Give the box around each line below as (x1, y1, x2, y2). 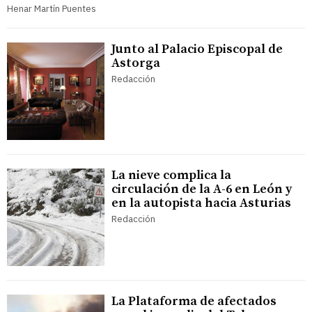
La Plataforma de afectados (111, 293, 276, 310)
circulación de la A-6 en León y (111, 181, 292, 198)
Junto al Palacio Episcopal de (111, 41, 283, 58)
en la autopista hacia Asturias (111, 195, 291, 212)
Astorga (111, 55, 160, 72)
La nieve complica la (111, 167, 231, 184)
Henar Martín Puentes (7, 3, 96, 15)
